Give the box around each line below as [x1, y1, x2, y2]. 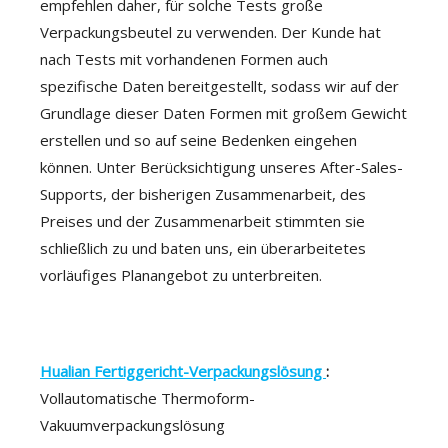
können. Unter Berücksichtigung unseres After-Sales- [40, 157, 403, 177]
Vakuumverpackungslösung [40, 415, 225, 435]
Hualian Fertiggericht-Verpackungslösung [40, 361, 326, 381]
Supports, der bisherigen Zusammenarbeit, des [40, 184, 366, 204]
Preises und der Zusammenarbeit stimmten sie [40, 211, 365, 231]
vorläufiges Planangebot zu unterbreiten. [40, 265, 322, 285]
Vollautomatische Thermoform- [40, 388, 255, 408]
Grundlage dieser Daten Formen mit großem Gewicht [40, 103, 407, 123]
